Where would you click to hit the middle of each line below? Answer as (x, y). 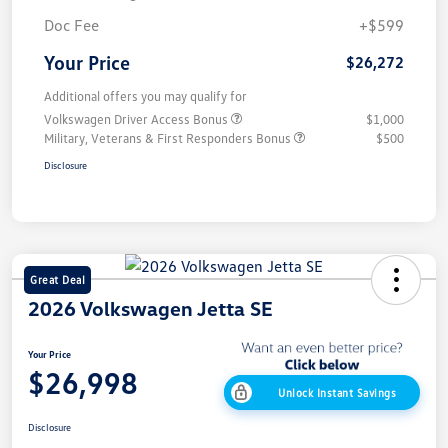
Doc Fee (71, 24)
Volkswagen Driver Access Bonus (137, 118)
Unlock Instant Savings (337, 393)
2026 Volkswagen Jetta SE (150, 307)
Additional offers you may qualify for (145, 95)
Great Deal (57, 279)
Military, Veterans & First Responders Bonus (169, 137)
